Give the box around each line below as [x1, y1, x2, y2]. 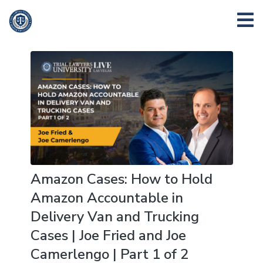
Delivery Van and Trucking [30, 207, 199, 227]
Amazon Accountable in [30, 188, 183, 208]
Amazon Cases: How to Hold [30, 170, 213, 189]
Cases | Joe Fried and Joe [30, 226, 186, 245]
